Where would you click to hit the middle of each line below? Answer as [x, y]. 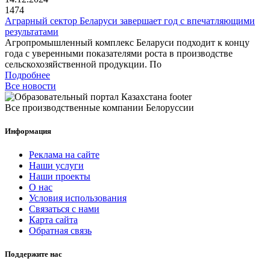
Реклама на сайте [64, 155]
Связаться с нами [64, 209]
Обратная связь [60, 231]
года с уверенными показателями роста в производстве [119, 53]
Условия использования [78, 198]
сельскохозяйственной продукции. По [83, 64]
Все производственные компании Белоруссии [99, 107]
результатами [32, 31]
